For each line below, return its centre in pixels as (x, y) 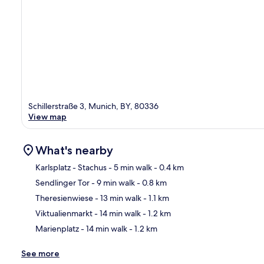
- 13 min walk (117, 198)
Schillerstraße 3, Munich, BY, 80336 (93, 106)
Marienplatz (57, 228)
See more (40, 253)
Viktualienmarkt (64, 213)
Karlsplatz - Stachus (71, 167)
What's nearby (74, 150)
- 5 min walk (129, 167)
